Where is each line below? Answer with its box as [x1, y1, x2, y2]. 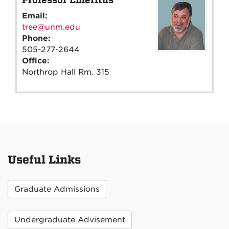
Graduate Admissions [14, 184, 100, 194]
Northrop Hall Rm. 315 [22, 67, 109, 77]
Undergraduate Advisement [14, 215, 125, 224]
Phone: [22, 33, 53, 43]
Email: [22, 11, 50, 20]
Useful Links [8, 153, 81, 167]
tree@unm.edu [22, 22, 80, 32]
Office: [22, 56, 52, 65]
